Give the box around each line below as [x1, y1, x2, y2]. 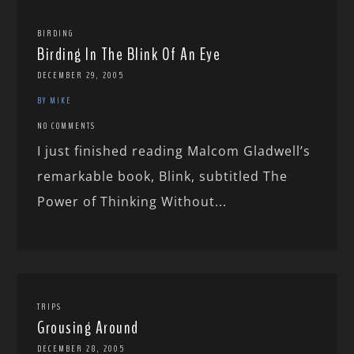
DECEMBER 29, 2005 [37, 69, 125, 82]
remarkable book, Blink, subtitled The [37, 168, 288, 186]
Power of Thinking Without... [37, 193, 228, 211]
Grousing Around [37, 316, 139, 341]
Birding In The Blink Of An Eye [37, 43, 221, 67]
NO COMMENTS [37, 119, 96, 133]
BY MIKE [37, 94, 73, 107]
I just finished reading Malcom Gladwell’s [37, 142, 311, 160]
